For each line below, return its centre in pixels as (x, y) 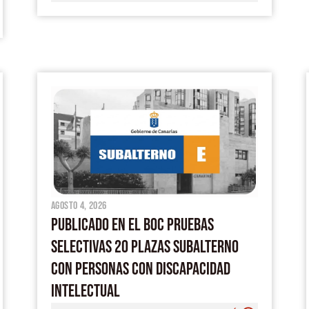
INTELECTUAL (86, 291)
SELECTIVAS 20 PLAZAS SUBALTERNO (145, 247)
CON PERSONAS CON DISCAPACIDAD (141, 269)
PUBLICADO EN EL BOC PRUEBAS (132, 225)
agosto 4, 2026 (79, 206)
